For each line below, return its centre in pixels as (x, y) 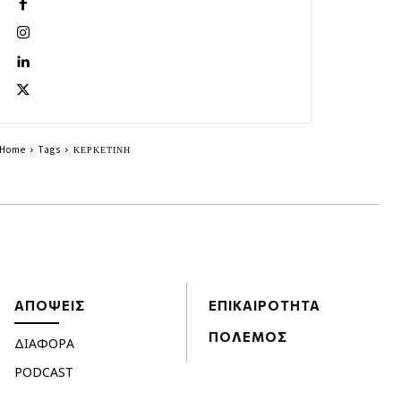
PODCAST (44, 372)
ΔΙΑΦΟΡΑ (44, 344)
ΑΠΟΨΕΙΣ (50, 306)
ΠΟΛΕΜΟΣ (248, 337)
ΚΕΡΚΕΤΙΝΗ (102, 149)
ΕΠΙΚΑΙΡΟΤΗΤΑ (264, 306)
